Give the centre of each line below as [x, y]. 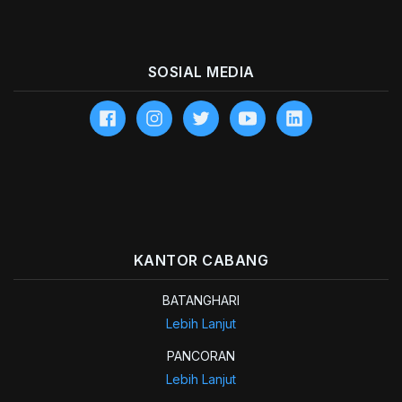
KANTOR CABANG [201, 260]
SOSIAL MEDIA [201, 72]
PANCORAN [201, 356]
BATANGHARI [201, 300]
